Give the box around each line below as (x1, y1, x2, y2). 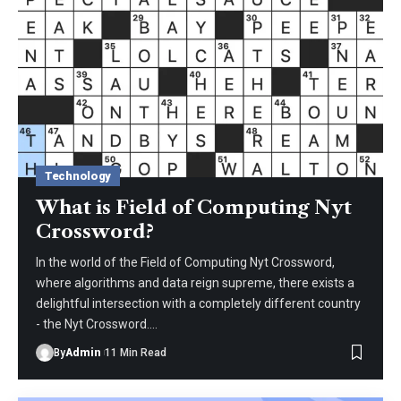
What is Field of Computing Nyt (36, 195, 352, 218)
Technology (45, 168, 111, 183)
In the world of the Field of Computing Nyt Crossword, (36, 254, 335, 269)
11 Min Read (105, 346, 166, 359)
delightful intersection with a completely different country (36, 295, 361, 311)
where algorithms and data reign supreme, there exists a (36, 275, 354, 290)
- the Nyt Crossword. (36, 316, 149, 331)
